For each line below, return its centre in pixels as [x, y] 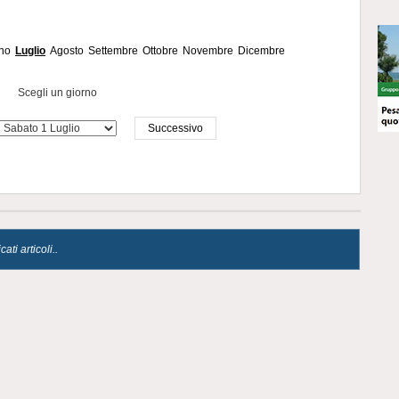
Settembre [113, 51]
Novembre [208, 51]
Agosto [67, 51]
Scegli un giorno [57, 93]
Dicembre [261, 51]
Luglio [30, 51]
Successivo [175, 128]
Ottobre [160, 51]
